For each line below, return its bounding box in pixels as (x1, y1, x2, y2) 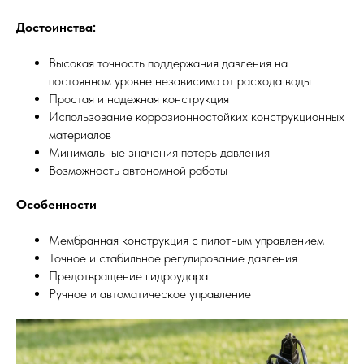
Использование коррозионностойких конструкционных (49, 109, 344, 125)
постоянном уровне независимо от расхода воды (49, 73, 311, 89)
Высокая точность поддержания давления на (49, 55, 288, 71)
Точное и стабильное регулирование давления (49, 250, 297, 266)
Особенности (16, 197, 97, 213)
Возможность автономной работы (49, 162, 227, 179)
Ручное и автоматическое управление (49, 286, 251, 302)
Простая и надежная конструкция (49, 91, 229, 107)
